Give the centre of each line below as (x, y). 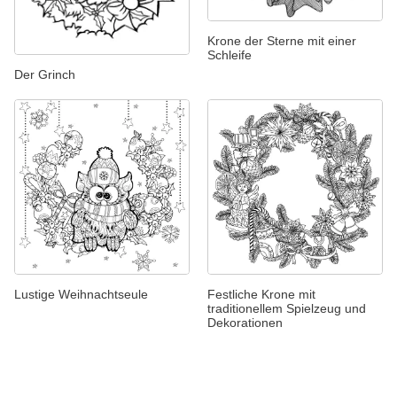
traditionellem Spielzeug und (287, 308)
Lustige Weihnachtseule (81, 294)
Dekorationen (245, 322)
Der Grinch (45, 74)
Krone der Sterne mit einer (282, 41)
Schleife (230, 55)
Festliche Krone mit (261, 294)
